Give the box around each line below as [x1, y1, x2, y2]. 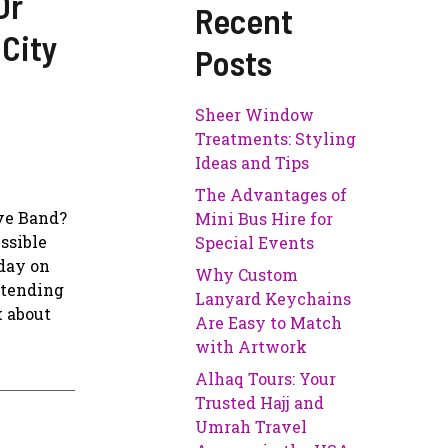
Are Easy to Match [195, 312, 343, 334]
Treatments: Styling [195, 128, 357, 150]
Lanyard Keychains [195, 288, 352, 310]
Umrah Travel [195, 416, 308, 438]
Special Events [195, 232, 315, 254]
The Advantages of [195, 184, 348, 206]
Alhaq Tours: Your [195, 368, 337, 390]
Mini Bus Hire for [195, 208, 334, 230]
